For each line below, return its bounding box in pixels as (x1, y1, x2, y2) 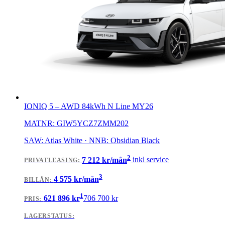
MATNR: (24, 119, 57, 128)
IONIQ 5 (24, 102, 53, 111)
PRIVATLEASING (24, 157, 78, 164)
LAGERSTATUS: (24, 212, 75, 220)
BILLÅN (24, 176, 50, 183)
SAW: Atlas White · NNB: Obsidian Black (24, 136, 160, 145)
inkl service (133, 155, 169, 164)
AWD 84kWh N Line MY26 (61, 102, 153, 111)
